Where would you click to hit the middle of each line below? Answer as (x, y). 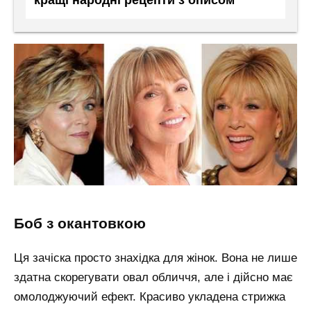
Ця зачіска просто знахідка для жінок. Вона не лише (155, 258)
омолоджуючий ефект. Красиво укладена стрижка (150, 296)
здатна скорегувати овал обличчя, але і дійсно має (153, 277)
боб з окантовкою (85, 224)
